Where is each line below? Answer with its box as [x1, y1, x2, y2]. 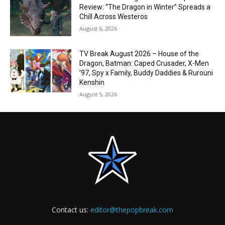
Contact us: [52, 205, 90, 215]
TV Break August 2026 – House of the [79, 50, 199, 58]
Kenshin [79, 78, 105, 87]
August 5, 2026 [79, 90, 118, 98]
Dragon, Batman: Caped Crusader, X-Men [79, 59, 209, 68]
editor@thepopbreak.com [90, 205, 173, 215]
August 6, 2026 [79, 25, 118, 33]
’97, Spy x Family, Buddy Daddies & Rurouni [79, 69, 213, 77]
